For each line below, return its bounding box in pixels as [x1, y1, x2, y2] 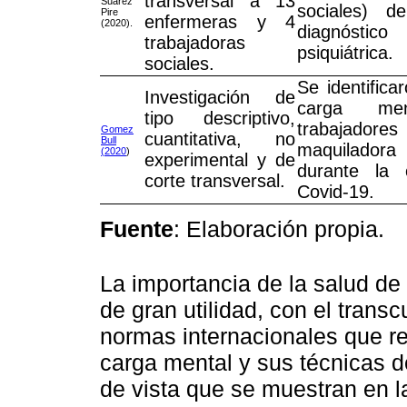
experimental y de [144, 149, 295, 170]
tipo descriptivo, [144, 107, 295, 128]
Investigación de [144, 86, 295, 107]
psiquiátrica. [297, 42, 393, 63]
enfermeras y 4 [144, 11, 295, 32]
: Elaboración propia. [174, 215, 384, 242]
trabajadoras [144, 32, 245, 53]
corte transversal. [144, 170, 285, 191]
